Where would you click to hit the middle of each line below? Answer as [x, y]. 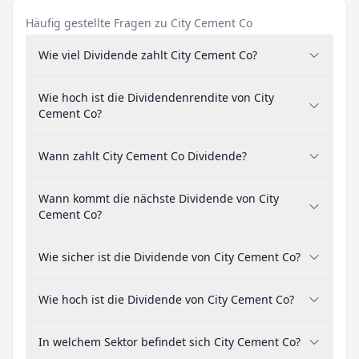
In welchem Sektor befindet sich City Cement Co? [169, 342]
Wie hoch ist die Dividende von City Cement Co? [166, 299]
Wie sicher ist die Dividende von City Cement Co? [169, 257]
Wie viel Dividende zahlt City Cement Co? [148, 55]
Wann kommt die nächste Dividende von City [159, 198]
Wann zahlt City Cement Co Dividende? [143, 156]
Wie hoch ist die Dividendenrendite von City [156, 97]
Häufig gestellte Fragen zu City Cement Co [139, 23]
